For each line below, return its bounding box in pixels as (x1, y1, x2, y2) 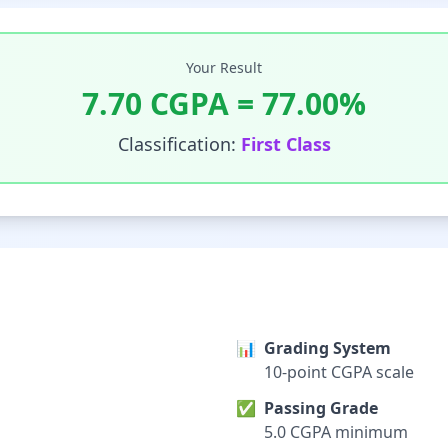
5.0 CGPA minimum (264, 421, 408, 443)
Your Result (186, 58, 262, 77)
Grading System (264, 337, 391, 359)
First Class (240, 132, 331, 156)
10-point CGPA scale (264, 361, 414, 383)
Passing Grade (264, 397, 378, 419)
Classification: (117, 132, 241, 156)
